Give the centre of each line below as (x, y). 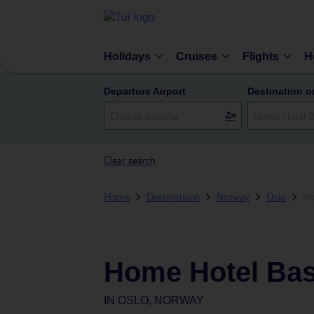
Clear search (130, 160)
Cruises (197, 56)
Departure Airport (145, 91)
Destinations (173, 196)
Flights (261, 56)
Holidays (127, 56)
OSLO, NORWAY (161, 300)
